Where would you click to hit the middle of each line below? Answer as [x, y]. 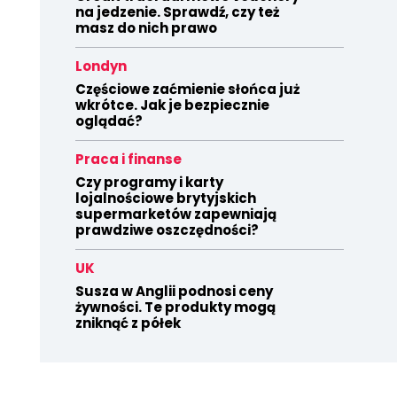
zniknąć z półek [128, 323]
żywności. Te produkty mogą [175, 307]
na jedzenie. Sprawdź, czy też [177, 12]
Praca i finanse [128, 159]
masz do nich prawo [146, 28]
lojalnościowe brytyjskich [165, 198]
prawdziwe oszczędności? [167, 230]
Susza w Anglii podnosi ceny [174, 291]
